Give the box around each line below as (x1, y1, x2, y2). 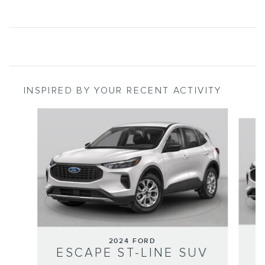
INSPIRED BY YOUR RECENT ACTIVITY (24, 85, 222, 97)
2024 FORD (108, 237, 157, 246)
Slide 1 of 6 (9, 109, 49, 119)
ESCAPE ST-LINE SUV (56, 245, 209, 261)
